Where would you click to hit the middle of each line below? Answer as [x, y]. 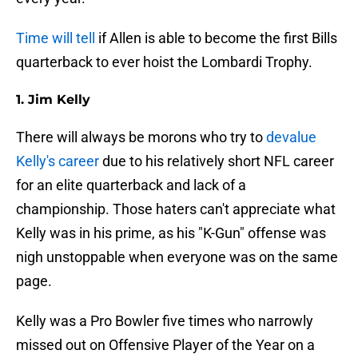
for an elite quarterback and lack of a [131, 185]
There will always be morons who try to [141, 137]
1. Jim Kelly [53, 100]
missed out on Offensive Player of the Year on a [165, 345]
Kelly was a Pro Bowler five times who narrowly [165, 321]
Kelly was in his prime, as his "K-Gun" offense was [171, 233]
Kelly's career [58, 161]
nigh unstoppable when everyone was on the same [177, 257]
